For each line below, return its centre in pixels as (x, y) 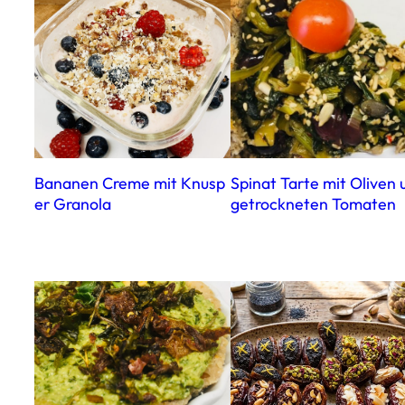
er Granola (73, 204)
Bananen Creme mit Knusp (130, 184)
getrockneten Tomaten (313, 204)
